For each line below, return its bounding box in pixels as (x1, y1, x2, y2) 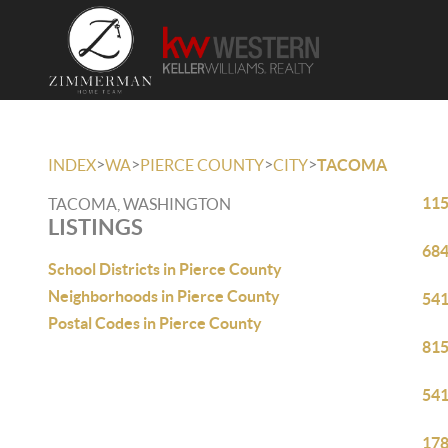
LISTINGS (48, 214, 143, 239)
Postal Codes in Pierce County (48, 314, 262, 332)
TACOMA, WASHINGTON (48, 195, 231, 213)
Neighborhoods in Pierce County (48, 287, 280, 305)
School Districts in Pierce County (48, 260, 282, 278)
